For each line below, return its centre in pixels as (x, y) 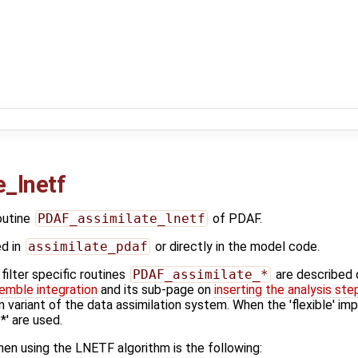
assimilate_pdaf (88, 247)
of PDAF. (235, 219)
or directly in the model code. (235, 247)
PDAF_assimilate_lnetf (121, 219)
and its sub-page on (156, 290)
